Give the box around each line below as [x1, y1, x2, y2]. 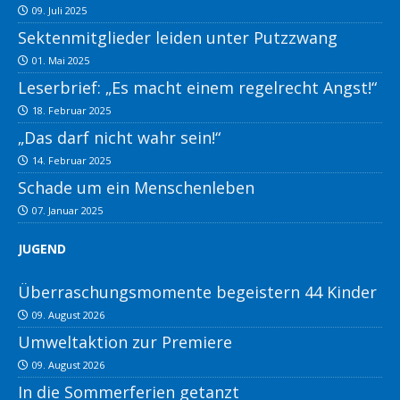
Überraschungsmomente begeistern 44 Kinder [18, 281, 377, 304]
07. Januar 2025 [32, 204, 103, 218]
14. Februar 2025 [32, 154, 111, 168]
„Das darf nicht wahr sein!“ [18, 127, 221, 149]
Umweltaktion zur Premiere [18, 331, 232, 354]
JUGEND [18, 240, 66, 258]
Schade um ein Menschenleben [18, 177, 254, 199]
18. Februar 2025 [32, 104, 111, 118]
